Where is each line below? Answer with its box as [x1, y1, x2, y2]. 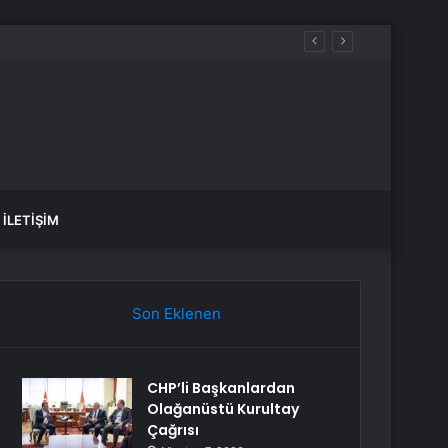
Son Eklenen [131, 304, 221, 323]
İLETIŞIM [3, 212, 59, 228]
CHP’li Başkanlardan [147, 378, 296, 398]
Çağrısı [147, 420, 200, 440]
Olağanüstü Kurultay [147, 399, 300, 419]
